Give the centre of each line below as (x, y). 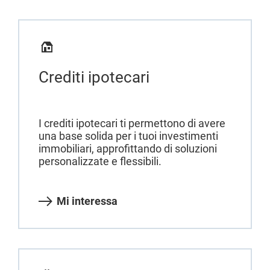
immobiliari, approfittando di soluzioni (128, 148)
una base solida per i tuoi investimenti (128, 136)
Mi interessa (87, 201)
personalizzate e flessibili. (100, 161)
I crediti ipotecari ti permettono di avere (132, 123)
